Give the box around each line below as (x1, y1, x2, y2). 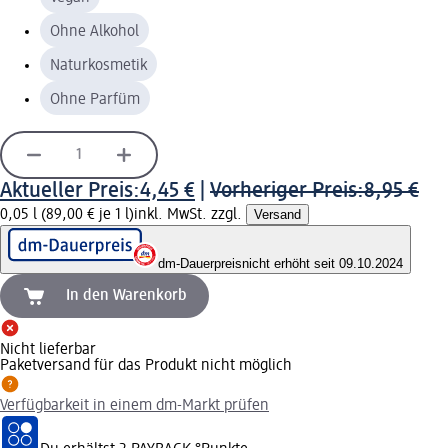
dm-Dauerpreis (158, 255, 242, 271)
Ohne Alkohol (50, 23, 139, 40)
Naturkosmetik (50, 57, 147, 74)
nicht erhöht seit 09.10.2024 (242, 255, 403, 271)
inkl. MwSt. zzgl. (134, 206, 246, 223)
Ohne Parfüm (50, 91, 140, 108)
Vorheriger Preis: (210, 179, 364, 202)
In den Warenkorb (66, 287, 187, 304)
